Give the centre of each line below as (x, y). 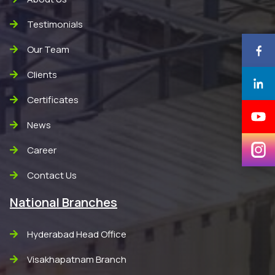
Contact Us (52, 175)
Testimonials (55, 24)
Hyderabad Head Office (77, 234)
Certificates (53, 100)
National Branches (64, 202)
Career (42, 150)
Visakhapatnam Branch (77, 259)
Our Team (48, 49)
